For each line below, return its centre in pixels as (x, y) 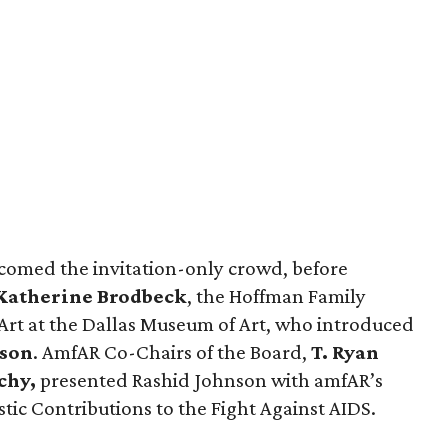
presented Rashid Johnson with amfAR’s (209, 380)
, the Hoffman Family (276, 296)
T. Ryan (345, 352)
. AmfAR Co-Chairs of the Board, (172, 352)
